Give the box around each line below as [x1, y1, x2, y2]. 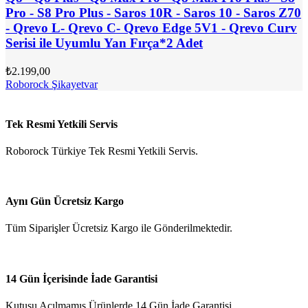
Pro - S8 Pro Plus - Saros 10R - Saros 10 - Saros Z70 [5, 5, 301, 20]
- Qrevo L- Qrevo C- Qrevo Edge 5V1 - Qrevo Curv [5, 20, 297, 35]
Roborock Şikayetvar [5, 78, 98, 91]
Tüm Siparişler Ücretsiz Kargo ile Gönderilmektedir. [5, 222, 232, 234]
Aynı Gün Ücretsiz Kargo [5, 195, 124, 208]
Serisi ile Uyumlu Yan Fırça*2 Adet [5, 35, 203, 50]
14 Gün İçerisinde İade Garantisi [5, 272, 157, 285]
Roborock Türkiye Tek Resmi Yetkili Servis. [5, 144, 198, 157]
